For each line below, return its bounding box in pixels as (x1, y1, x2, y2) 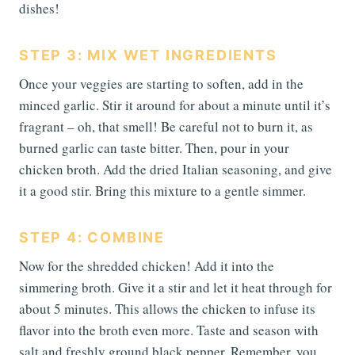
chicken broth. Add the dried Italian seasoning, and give (19, 159, 332, 178)
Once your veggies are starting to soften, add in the (19, 74, 303, 93)
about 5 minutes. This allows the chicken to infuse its (19, 299, 315, 318)
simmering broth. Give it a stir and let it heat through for (19, 277, 332, 296)
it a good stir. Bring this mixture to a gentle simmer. (19, 181, 306, 200)
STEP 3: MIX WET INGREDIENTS (19, 46, 277, 63)
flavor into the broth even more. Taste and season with (19, 320, 319, 339)
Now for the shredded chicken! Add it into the (19, 256, 274, 275)
